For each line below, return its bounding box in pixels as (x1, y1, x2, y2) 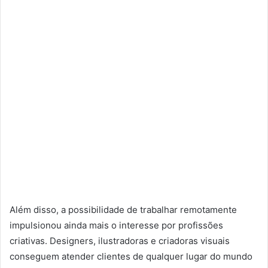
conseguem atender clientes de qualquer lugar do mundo (10, 250, 252, 262)
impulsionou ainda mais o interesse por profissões (10, 219, 223, 231)
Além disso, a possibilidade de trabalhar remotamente (10, 203, 237, 215)
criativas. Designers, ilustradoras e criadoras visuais (10, 234, 230, 246)
